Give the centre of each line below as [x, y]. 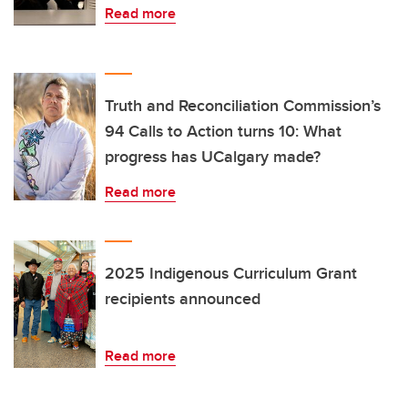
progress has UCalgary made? [213, 157]
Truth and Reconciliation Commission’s [243, 106]
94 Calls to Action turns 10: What [223, 132]
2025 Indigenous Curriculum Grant [231, 274]
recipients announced [183, 299]
